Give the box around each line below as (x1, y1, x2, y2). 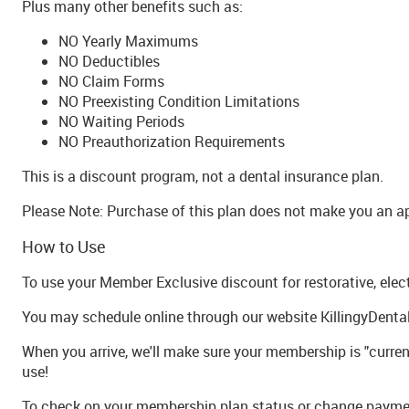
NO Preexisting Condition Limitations (58, 91, 299, 112)
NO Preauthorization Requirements (58, 131, 285, 152)
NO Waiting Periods (58, 111, 184, 132)
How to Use (22, 236, 106, 258)
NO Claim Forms (58, 71, 164, 92)
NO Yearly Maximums (58, 31, 198, 52)
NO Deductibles (58, 51, 160, 72)
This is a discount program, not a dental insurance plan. (22, 166, 383, 187)
